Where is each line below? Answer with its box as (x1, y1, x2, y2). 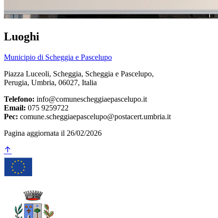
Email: (4, 104, 26, 112)
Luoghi (4, 30, 39, 43)
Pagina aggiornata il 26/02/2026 (4, 129, 102, 138)
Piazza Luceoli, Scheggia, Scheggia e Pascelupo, (4, 70, 154, 78)
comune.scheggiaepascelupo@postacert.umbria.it (18, 112, 171, 121)
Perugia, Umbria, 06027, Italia (4, 78, 97, 87)
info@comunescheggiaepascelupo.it (35, 95, 147, 104)
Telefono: (4, 95, 35, 104)
